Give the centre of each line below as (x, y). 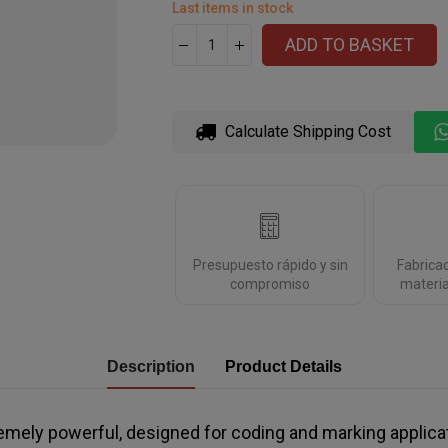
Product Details (283, 366)
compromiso (270, 284)
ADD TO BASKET (349, 44)
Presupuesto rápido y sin (270, 265)
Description (150, 366)
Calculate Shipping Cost (305, 131)
